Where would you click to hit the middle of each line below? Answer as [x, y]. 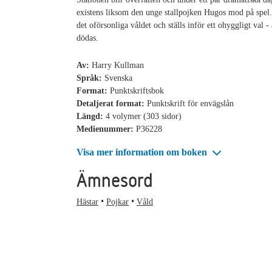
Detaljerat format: [112, 103]
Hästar [87, 202]
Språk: [90, 78]
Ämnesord [115, 180]
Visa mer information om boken [143, 152]
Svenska [118, 78]
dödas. [87, 38]
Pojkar [117, 202]
